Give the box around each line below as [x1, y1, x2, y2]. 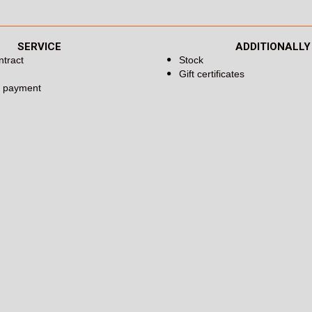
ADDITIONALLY [235, 40, 311, 54]
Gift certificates [179, 68, 244, 80]
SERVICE [17, 40, 61, 54]
